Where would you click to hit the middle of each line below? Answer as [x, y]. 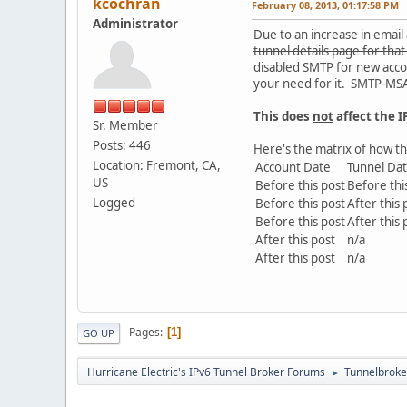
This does [283, 116]
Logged [114, 202]
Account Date [293, 167]
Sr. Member [125, 125]
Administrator [135, 23]
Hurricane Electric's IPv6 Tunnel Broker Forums [206, 372]
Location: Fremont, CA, [157, 165]
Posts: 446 [122, 145]
